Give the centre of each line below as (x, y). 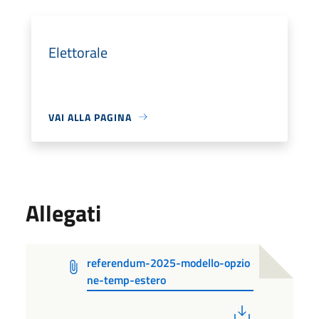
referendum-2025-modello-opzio (169, 262)
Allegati (63, 213)
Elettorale (78, 52)
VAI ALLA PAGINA (90, 117)
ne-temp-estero (127, 279)
